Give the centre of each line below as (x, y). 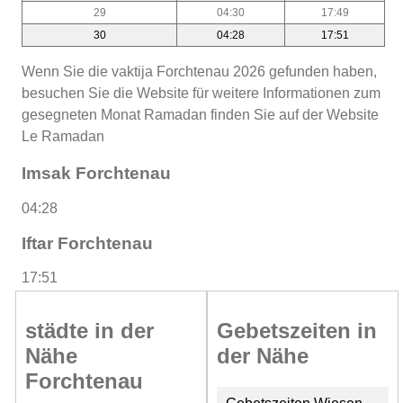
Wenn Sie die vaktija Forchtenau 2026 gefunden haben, (199, 71)
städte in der (90, 331)
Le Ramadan (63, 136)
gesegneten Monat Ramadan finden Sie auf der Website (200, 114)
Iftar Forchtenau (87, 243)
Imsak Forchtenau (96, 174)
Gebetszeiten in (296, 331)
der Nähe (262, 356)
